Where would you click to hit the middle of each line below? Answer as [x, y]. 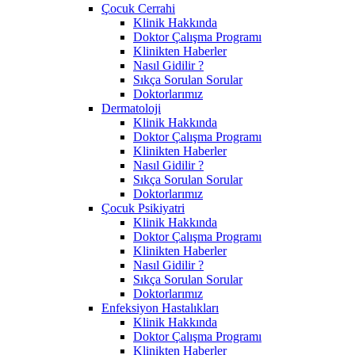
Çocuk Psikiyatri [143, 208]
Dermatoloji [131, 108]
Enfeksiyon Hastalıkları [160, 307]
